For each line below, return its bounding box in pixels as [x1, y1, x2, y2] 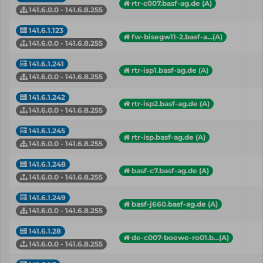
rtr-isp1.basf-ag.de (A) [131, 65, 208, 75]
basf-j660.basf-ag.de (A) [131, 199, 218, 208]
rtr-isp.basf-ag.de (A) [131, 132, 205, 141]
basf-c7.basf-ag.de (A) [131, 166, 209, 175]
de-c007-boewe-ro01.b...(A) [131, 232, 229, 242]
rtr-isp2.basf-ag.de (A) [131, 99, 210, 108]
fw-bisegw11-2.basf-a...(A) [131, 32, 222, 41]
